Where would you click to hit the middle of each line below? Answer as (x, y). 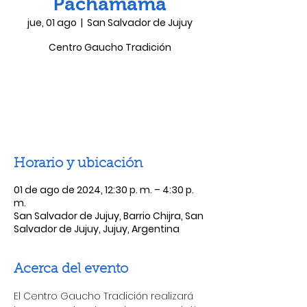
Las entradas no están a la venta (110, 91)
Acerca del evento (71, 269)
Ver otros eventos (110, 107)
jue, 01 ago (52, 23)
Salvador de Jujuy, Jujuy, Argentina (97, 229)
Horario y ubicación (78, 164)
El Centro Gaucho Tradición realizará (105, 296)
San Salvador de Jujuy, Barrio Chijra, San (109, 216)
